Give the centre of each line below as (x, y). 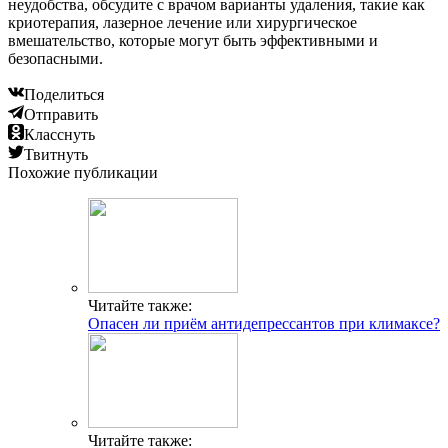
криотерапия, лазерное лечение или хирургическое (182, 22)
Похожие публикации (83, 172)
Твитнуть (56, 154)
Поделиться (64, 94)
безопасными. (55, 58)
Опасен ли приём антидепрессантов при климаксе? (264, 323)
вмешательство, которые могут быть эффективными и (193, 40)
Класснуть (59, 134)
